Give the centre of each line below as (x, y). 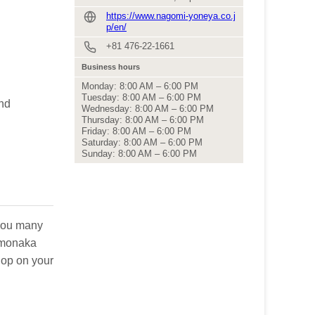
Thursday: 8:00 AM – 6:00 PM (143, 120)
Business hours (111, 67)
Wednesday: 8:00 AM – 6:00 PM (148, 109)
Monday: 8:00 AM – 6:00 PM (140, 86)
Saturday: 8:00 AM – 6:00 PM (142, 142)
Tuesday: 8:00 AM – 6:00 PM (141, 97)
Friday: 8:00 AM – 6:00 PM (136, 131)
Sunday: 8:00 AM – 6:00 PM (139, 154)
